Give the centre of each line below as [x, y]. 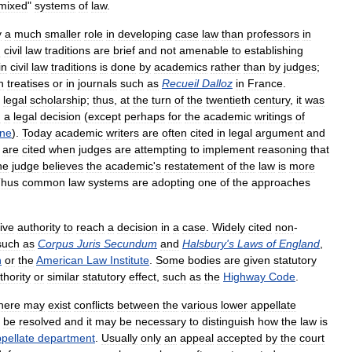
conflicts [94, 304]
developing [145, 33]
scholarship [58, 99]
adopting [173, 182]
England [299, 243]
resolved [40, 321]
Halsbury [204, 243]
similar [63, 276]
